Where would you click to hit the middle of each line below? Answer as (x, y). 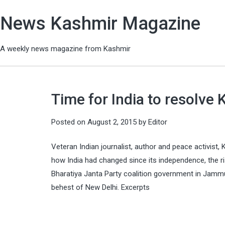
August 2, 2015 (112, 122)
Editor (158, 122)
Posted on (69, 122)
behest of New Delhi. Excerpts (100, 187)
